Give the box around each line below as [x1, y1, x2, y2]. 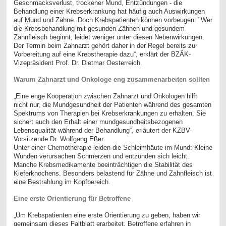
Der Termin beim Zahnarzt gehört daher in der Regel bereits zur [13, 41, 197, 49]
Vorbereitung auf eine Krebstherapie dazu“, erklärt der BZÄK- [13, 50, 191, 58]
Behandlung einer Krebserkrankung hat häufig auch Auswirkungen [13, 7, 205, 15]
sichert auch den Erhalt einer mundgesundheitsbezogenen [13, 118, 183, 126]
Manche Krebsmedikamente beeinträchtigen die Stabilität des [13, 160, 193, 168]
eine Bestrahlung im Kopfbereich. [13, 178, 110, 186]
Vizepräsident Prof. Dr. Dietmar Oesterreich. [13, 59, 142, 67]
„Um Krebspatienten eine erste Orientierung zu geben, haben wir [13, 211, 200, 219]
